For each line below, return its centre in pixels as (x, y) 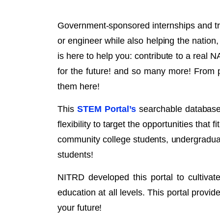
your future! (80, 208)
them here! (79, 87)
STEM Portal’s (107, 109)
